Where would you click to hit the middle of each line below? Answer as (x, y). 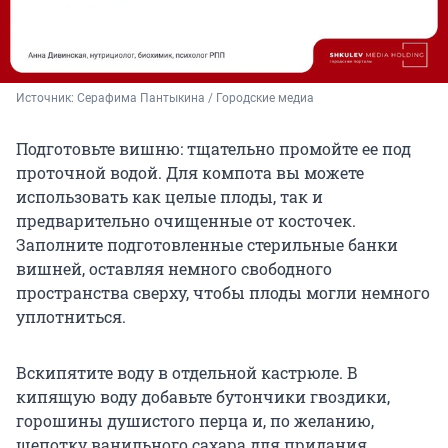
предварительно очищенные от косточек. (186, 221)
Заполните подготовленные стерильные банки (207, 245)
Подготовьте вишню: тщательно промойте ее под (213, 149)
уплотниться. (71, 317)
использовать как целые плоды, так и (169, 197)
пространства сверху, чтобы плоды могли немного (223, 293)
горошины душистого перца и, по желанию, (195, 421)
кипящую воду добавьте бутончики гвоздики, (203, 397)
